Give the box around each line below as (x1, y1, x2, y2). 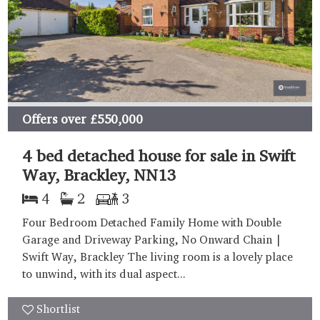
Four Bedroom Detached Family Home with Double (22, 216, 282, 230)
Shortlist (36, 302, 80, 316)
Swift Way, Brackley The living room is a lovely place (22, 250, 293, 264)
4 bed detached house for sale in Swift (22, 146, 296, 166)
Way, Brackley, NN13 (22, 165, 177, 185)
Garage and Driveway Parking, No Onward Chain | (22, 233, 281, 247)
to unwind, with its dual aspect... (22, 267, 186, 281)
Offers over (22, 111, 86, 126)
